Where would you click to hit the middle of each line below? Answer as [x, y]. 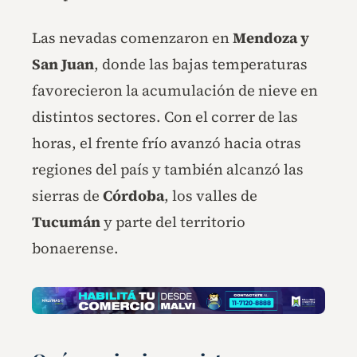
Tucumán [66, 222]
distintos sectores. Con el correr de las [165, 117]
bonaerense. [75, 249]
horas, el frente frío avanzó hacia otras [167, 143]
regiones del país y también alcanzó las [168, 170]
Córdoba [133, 196]
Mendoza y [271, 38]
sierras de [67, 196]
